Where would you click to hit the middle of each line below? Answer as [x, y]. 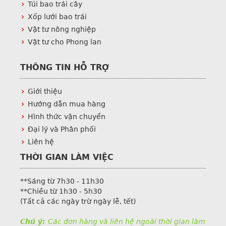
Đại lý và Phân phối [62, 129]
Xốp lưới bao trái [57, 17]
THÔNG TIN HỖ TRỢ [65, 67]
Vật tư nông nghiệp [62, 29]
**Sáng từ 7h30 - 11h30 [62, 181]
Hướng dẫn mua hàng [67, 104]
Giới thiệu [45, 91]
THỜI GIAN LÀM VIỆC [67, 157]
